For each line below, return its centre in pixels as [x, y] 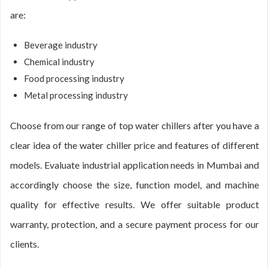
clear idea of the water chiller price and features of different [135, 145]
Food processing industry [74, 78]
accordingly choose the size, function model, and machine [135, 185]
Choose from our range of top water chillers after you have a [135, 125]
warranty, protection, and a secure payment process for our [135, 224]
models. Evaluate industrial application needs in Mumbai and [135, 165]
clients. [25, 244]
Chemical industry [59, 62]
